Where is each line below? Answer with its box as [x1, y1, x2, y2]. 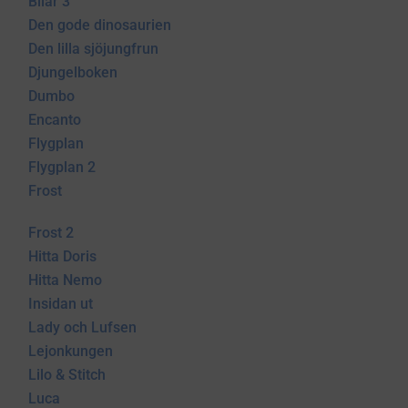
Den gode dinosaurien [28, 16, 172, 34]
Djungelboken [28, 64, 118, 81]
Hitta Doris [28, 248, 97, 265]
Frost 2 [28, 224, 75, 241]
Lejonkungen [28, 342, 114, 360]
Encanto [28, 111, 82, 128]
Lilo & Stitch [28, 366, 107, 383]
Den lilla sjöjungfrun [28, 40, 159, 57]
